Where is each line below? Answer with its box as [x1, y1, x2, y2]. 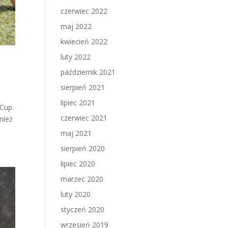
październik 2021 [61, 67, 116, 77]
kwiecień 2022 [61, 37, 108, 46]
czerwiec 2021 [61, 113, 108, 123]
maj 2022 [61, 21, 92, 31]
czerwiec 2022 [61, 6, 108, 16]
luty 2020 [61, 189, 91, 199]
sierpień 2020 [61, 144, 105, 153]
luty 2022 [61, 52, 91, 62]
